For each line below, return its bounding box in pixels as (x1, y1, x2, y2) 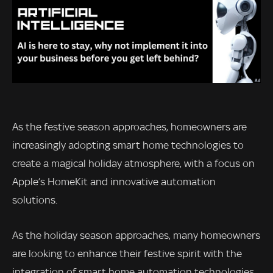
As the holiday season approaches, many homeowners (12, 229, 260, 241)
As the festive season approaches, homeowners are (12, 121, 247, 133)
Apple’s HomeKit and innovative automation (12, 175, 216, 188)
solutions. (12, 194, 57, 207)
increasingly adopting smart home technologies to (12, 139, 244, 152)
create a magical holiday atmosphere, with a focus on (12, 157, 255, 170)
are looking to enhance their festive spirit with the (12, 247, 242, 260)
